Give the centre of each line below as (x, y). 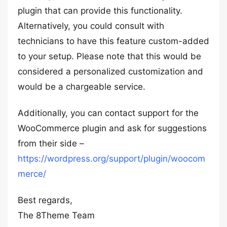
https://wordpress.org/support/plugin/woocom (111, 159)
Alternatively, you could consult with (91, 26)
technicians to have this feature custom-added (113, 41)
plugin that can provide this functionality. (100, 11)
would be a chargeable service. (82, 87)
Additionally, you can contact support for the (108, 113)
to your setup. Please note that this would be (109, 56)
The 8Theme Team (56, 215)
